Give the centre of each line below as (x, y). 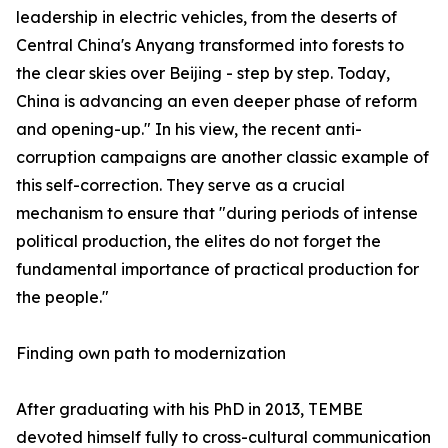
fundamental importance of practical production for (217, 269)
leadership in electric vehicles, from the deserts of (206, 17)
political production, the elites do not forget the (198, 241)
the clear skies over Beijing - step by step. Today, (203, 73)
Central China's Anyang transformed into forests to (210, 45)
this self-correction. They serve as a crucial (180, 185)
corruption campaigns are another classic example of (222, 157)
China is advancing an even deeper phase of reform (216, 101)
